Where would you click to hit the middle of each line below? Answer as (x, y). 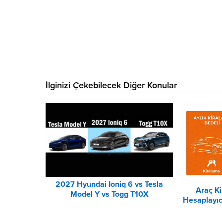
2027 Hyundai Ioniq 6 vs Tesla (110, 185)
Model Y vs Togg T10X (109, 194)
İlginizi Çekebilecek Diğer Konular (111, 85)
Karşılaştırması (109, 204)
